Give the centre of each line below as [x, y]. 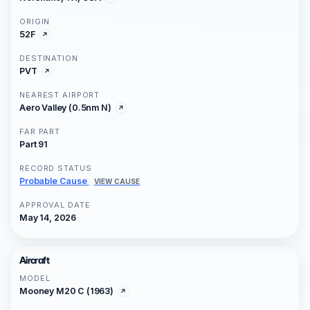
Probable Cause [53, 181]
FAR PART [40, 132]
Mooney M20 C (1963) [66, 291]
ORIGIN [35, 22]
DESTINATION [49, 58]
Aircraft [34, 261]
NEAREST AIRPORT [60, 95]
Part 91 [34, 145]
